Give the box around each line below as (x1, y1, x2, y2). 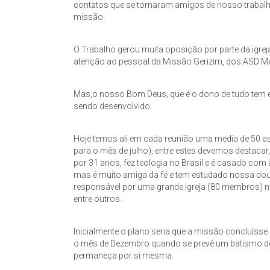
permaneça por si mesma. (74, 251, 174, 260)
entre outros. (74, 194, 122, 204)
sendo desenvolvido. (74, 101, 152, 111)
